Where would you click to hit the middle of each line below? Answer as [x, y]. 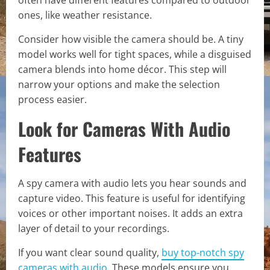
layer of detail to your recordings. [94, 228]
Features [50, 154]
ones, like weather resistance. [85, 15]
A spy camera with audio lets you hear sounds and [132, 183]
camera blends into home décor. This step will [122, 69]
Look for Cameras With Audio [124, 128]
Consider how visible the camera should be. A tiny [131, 39]
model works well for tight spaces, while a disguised [135, 54]
